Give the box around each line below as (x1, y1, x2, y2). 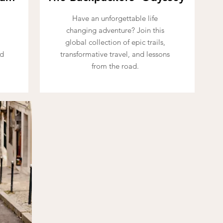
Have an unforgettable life (72, 13, 158, 23)
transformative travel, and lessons (60, 49, 170, 59)
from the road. (91, 61, 139, 71)
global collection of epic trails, (65, 37, 165, 47)
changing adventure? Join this (66, 25, 164, 35)
